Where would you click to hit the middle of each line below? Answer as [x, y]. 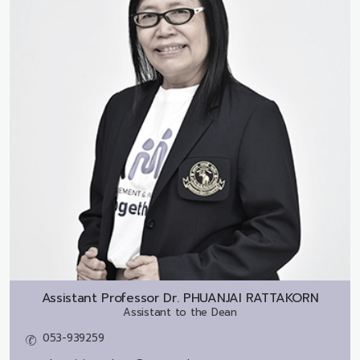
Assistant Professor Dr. [110, 299]
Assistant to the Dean [180, 313]
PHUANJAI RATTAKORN [251, 299]
